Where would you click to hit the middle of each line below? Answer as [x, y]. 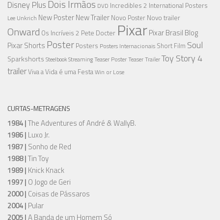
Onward [24, 32]
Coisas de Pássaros [58, 194]
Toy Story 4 [182, 58]
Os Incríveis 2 [60, 33]
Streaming [81, 60]
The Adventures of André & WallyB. [81, 123]
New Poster [56, 18]
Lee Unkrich [22, 18]
